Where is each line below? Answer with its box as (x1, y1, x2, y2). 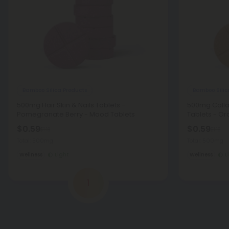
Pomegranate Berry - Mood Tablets (17, 109, 135, 119)
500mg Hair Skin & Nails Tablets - (17, 100, 125, 110)
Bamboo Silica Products (22, 86, 87, 94)
